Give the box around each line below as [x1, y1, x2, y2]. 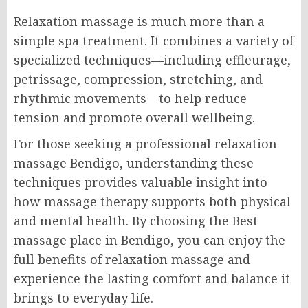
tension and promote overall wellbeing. [14, 109, 255, 126]
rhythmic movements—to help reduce [14, 89, 247, 107]
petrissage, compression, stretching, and [14, 70, 263, 87]
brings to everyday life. [14, 289, 153, 306]
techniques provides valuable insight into [14, 173, 267, 190]
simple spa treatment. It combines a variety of [14, 32, 294, 49]
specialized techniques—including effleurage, [14, 51, 291, 68]
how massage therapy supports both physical [14, 192, 291, 210]
